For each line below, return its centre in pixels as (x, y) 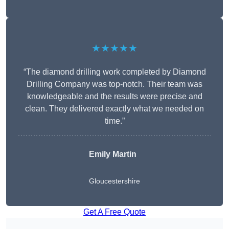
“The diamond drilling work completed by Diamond (114, 72)
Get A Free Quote (114, 212)
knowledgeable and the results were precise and (114, 97)
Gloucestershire (114, 181)
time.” (114, 121)
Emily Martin (113, 154)
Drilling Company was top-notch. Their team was (114, 84)
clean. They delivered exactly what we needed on (114, 109)
